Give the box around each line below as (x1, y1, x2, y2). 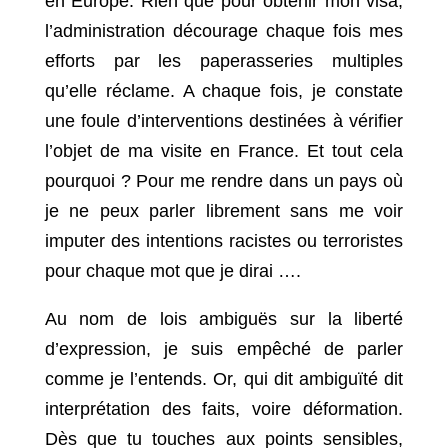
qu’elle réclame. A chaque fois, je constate (44, 81, 404, 102)
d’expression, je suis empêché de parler (44, 339, 404, 360)
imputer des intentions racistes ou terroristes (44, 231, 404, 252)
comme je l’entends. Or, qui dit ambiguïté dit (44, 369, 404, 390)
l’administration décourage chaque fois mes (44, 21, 404, 42)
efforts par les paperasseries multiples (44, 51, 404, 72)
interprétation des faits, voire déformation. (44, 399, 404, 420)
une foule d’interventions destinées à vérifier (44, 111, 404, 132)
